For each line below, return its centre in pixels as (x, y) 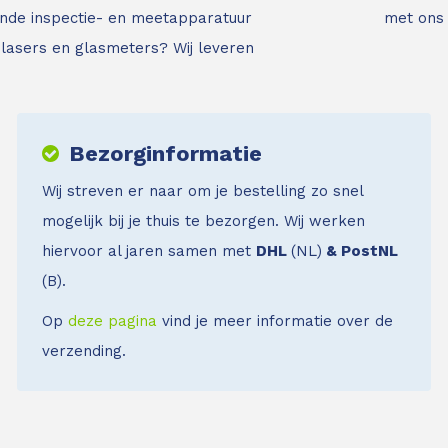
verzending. (83, 350)
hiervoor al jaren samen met (148, 250)
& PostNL (359, 250)
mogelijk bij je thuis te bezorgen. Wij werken (203, 220)
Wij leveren (213, 47)
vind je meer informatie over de (274, 320)
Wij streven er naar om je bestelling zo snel (202, 190)
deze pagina (112, 320)
